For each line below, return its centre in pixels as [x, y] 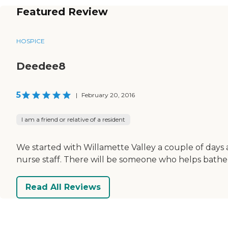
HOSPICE [31, 41]
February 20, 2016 [108, 95]
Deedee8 [41, 66]
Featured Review [62, 11]
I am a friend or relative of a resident [73, 119]
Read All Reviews [63, 187]
